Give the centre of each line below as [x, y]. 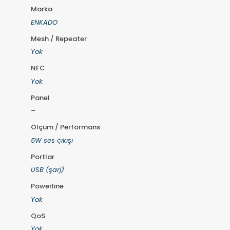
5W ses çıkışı [52, 140]
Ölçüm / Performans [65, 127]
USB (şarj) [47, 170]
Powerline [47, 186]
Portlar [42, 157]
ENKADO [44, 22]
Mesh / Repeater [59, 39]
